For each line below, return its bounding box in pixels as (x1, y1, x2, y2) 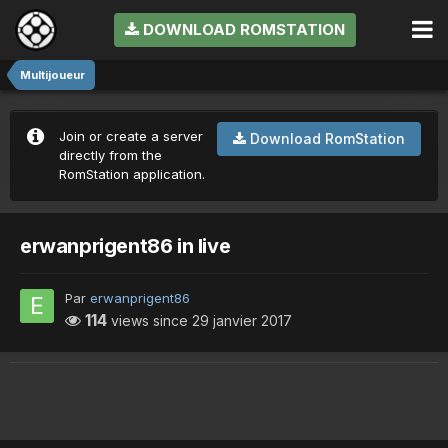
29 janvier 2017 (192, 311, 292, 329)
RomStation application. (59, 166, 205, 183)
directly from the (59, 147, 162, 164)
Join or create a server (59, 128, 203, 145)
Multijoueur (20, 68, 85, 82)
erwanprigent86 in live (20, 233, 231, 258)
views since (107, 311, 192, 329)
